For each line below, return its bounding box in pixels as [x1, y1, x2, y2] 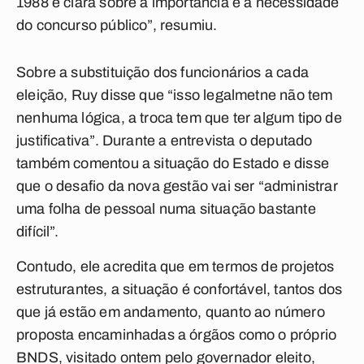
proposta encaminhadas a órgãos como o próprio [16, 327, 337, 343]
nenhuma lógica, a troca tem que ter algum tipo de [16, 110, 342, 126]
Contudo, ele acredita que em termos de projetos [16, 258, 335, 275]
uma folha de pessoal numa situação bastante [16, 201, 316, 217]
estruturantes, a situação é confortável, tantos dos [16, 281, 343, 297]
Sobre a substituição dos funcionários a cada [16, 64, 309, 80]
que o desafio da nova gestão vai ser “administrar [16, 178, 338, 194]
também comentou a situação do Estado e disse [16, 155, 329, 171]
